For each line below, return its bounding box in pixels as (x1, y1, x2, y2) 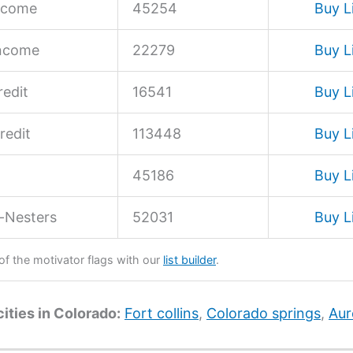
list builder (163, 252, 216, 266)
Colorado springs (206, 304, 321, 321)
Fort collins (124, 304, 199, 321)
